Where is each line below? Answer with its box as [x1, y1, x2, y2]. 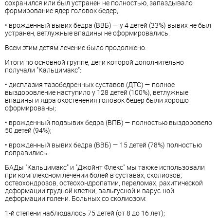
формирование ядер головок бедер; [5, 6, 118, 15]
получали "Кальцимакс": [5, 65, 81, 74]
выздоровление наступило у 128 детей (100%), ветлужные [5, 88, 188, 97]
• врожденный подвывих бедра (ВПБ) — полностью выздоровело [5, 118, 212, 127]
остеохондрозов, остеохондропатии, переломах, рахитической [5, 178, 203, 187]
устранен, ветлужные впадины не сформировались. [5, 28, 170, 37]
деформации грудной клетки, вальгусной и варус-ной [5, 186, 174, 195]
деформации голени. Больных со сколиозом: [5, 194, 146, 203]
